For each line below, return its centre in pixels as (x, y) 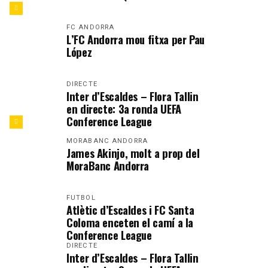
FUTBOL (81, 198)
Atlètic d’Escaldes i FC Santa (130, 210)
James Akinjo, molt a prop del (133, 153)
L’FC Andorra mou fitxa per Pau (135, 39)
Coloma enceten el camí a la (130, 222)
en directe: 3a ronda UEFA (124, 109)
